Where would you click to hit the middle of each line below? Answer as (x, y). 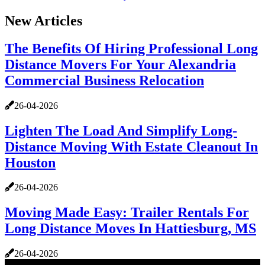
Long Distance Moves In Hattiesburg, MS (130, 229)
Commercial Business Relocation (104, 80)
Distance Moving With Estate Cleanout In (131, 146)
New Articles (43, 20)
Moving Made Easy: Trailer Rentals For (127, 213)
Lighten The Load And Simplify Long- (121, 130)
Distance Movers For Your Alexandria (120, 64)
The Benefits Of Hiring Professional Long (131, 48)
